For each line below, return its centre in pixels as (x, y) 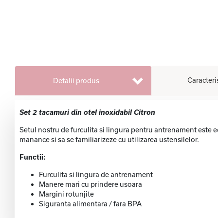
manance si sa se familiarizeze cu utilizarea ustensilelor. (109, 140)
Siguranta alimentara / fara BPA (90, 204)
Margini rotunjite (66, 194)
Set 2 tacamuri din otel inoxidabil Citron (87, 112)
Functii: (32, 157)
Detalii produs (76, 81)
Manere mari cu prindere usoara (91, 184)
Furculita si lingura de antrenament (96, 175)
